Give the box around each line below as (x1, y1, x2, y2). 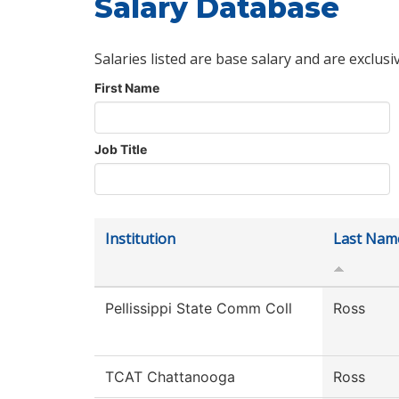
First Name (94, 80, 159, 96)
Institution (105, 229, 175, 249)
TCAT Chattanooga (105, 368, 235, 387)
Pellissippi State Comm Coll (105, 299, 292, 318)
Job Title (94, 142, 147, 158)
